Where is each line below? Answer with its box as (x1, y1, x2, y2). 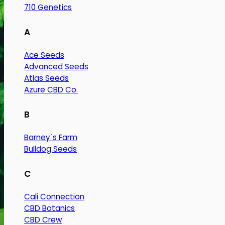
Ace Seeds (24, 50, 64, 61)
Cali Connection (24, 191, 84, 202)
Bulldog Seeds (24, 143, 77, 154)
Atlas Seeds (24, 73, 69, 84)
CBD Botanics (24, 202, 75, 213)
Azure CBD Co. (24, 84, 78, 95)
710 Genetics (24, 2, 72, 13)
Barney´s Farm (24, 132, 77, 143)
